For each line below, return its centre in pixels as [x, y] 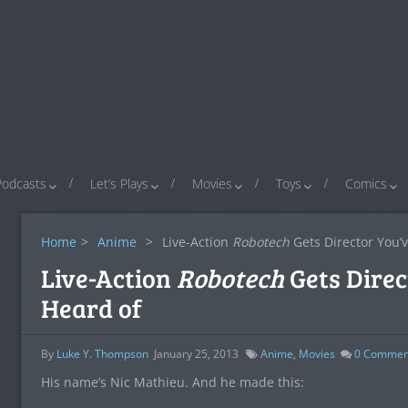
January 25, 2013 [196, 354]
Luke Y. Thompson [102, 354]
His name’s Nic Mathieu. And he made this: [172, 382]
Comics [366, 184]
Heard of [91, 308]
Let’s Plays [119, 184]
